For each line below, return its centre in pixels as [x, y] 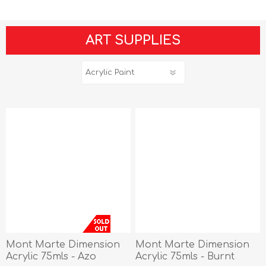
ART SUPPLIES [133, 41]
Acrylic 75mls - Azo [51, 256]
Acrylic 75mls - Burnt [185, 256]
